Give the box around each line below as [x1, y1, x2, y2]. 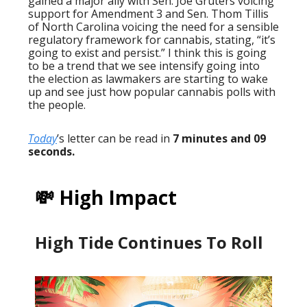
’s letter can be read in [57, 131, 173, 146]
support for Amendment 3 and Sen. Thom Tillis [28, 6, 269, 21]
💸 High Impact [35, 184, 177, 210]
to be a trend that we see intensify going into [28, 58, 260, 73]
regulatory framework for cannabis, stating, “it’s [28, 32, 275, 47]
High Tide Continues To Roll [35, 231, 263, 254]
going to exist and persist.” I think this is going [28, 45, 267, 60]
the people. [28, 97, 86, 112]
